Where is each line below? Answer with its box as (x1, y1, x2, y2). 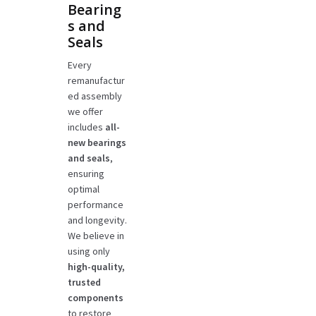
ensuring (67, 167, 104, 181)
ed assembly (67, 90, 122, 103)
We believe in (67, 229, 124, 243)
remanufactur (67, 74, 125, 87)
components (67, 291, 123, 305)
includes (67, 121, 105, 134)
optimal (67, 183, 99, 196)
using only (67, 245, 110, 258)
